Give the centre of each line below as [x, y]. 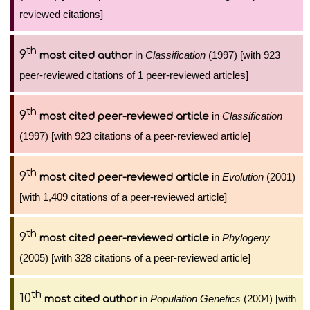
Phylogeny [246, 238]
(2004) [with [268, 299]
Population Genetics [195, 299]
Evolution [243, 177]
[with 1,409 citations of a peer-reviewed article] [123, 197]
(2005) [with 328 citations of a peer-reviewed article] [135, 258]
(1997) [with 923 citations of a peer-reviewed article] [135, 136]
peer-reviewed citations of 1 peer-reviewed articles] [134, 75]
